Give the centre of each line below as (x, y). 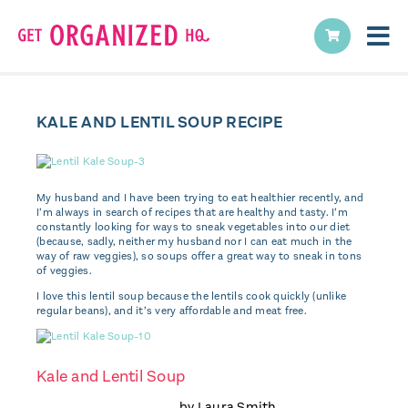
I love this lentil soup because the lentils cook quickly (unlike (191, 296)
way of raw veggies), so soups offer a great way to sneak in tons (199, 256)
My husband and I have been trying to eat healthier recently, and (200, 198)
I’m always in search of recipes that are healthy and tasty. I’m (192, 212)
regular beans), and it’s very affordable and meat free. (172, 311)
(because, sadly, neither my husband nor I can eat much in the (194, 241)
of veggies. (64, 270)
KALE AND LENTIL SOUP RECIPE (159, 122)
